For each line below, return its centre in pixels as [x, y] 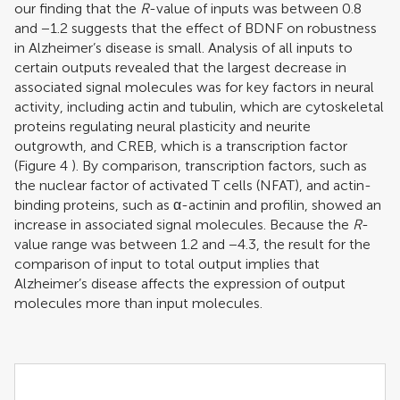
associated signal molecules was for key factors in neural [194, 87]
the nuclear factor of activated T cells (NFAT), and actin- [193, 186]
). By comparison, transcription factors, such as [217, 166]
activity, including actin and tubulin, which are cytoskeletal [199, 107]
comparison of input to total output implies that [167, 264]
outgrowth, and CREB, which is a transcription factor [181, 146]
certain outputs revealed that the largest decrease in [180, 68]
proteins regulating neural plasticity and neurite [162, 127]
